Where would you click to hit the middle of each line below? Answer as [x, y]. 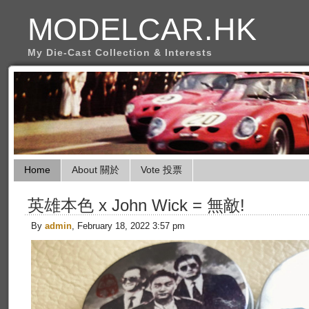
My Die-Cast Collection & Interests [120, 52]
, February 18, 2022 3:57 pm [128, 226]
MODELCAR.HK [142, 29]
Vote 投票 [161, 170]
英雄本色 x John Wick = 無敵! [136, 206]
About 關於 [96, 170]
